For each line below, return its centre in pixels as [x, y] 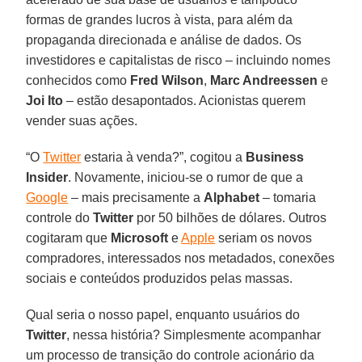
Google [47, 197]
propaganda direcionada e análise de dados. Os [164, 40]
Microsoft [140, 238]
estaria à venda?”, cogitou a [164, 157]
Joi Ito [45, 100]
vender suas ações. [82, 120]
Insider [47, 177]
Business [275, 157]
